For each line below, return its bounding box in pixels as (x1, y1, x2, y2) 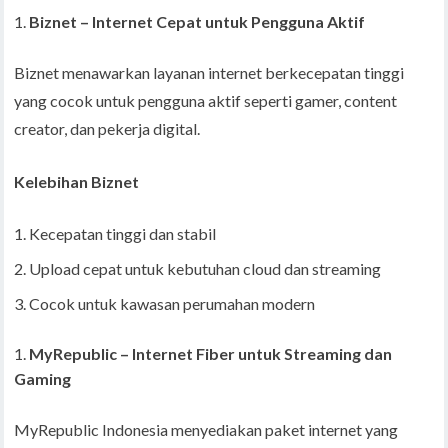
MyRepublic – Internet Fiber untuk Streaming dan (29, 344, 393, 364)
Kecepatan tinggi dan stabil (29, 224, 217, 244)
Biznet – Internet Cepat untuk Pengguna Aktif (29, 12, 366, 32)
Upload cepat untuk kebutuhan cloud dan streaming (29, 259, 382, 279)
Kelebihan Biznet (14, 172, 140, 192)
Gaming (14, 369, 72, 389)
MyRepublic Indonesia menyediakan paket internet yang (14, 420, 399, 440)
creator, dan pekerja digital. (14, 119, 201, 139)
